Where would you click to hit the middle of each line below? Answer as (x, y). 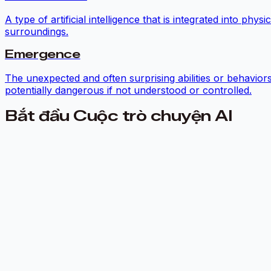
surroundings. (37, 31)
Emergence (43, 54)
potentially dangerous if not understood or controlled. (128, 90)
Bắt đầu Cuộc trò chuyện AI (119, 116)
